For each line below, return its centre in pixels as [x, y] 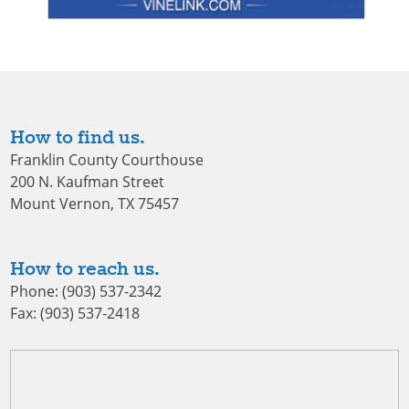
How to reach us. [84, 270]
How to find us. [77, 138]
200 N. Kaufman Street [87, 182]
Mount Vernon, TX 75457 [94, 204]
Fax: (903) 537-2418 [74, 314]
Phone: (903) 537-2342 [85, 292]
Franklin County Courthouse [106, 160]
